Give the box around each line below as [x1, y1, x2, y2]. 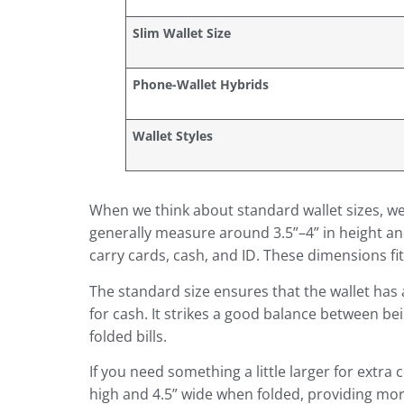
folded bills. [88, 326, 167, 346]
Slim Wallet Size [132, 24, 231, 42]
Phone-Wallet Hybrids [132, 76, 269, 94]
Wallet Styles [132, 127, 213, 145]
